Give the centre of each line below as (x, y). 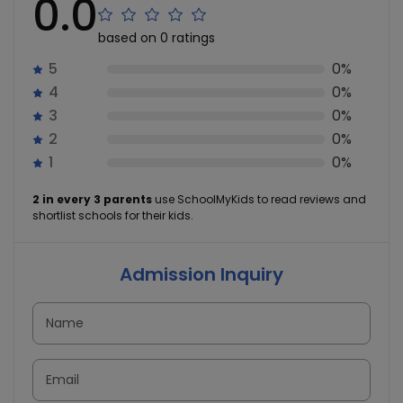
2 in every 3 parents (92, 200)
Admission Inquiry (201, 275)
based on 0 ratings (157, 38)
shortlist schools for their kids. (113, 216)
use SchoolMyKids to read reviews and (259, 200)
